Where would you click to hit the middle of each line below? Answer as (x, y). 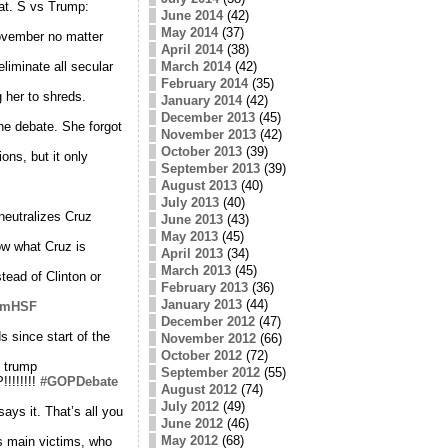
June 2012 (191, 423)
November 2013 (208, 134)
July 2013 (189, 202)
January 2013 (201, 304)
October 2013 (201, 151)
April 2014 (191, 49)
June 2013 (191, 219)
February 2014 (204, 83)
